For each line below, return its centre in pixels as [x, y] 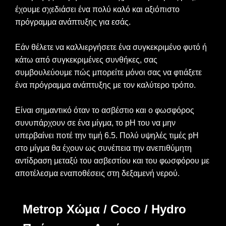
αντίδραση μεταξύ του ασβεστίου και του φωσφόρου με [112, 160]
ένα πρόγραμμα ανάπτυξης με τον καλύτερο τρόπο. [105, 85]
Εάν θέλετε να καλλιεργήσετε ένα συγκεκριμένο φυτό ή [111, 47]
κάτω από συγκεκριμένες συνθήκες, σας [86, 60]
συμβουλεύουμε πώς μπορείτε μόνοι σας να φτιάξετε [108, 72]
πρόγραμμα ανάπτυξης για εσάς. [73, 22]
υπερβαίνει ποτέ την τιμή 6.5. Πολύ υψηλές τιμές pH [107, 135]
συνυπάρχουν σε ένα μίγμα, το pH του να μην [95, 123]
